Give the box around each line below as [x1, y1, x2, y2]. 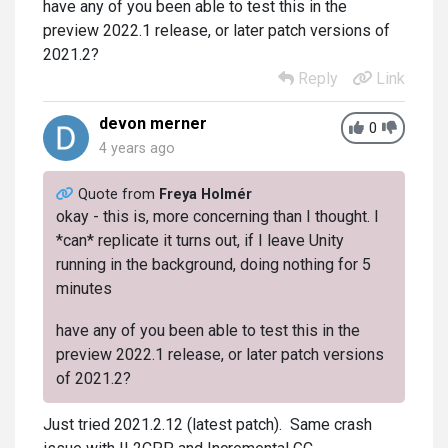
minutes [55, 278, 112, 298]
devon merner [99, 113, 207, 133]
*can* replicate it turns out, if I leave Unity [55, 230, 344, 250]
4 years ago [99, 139, 175, 157]
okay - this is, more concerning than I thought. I [55, 206, 379, 226]
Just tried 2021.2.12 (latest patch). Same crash [43, 415, 372, 435]
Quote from [77, 185, 159, 203]
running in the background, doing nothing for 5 [55, 254, 371, 274]
